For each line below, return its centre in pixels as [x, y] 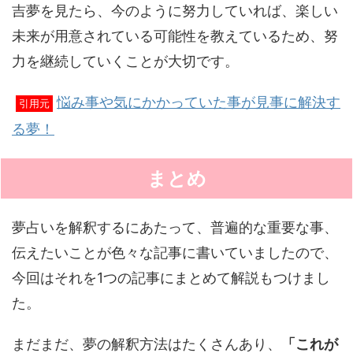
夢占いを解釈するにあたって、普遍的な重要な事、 [175, 227]
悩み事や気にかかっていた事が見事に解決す [199, 102]
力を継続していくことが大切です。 [125, 61]
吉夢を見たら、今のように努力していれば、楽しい [175, 11]
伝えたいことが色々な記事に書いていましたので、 [175, 253]
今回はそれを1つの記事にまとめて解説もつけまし [171, 278]
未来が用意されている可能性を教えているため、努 [175, 36]
